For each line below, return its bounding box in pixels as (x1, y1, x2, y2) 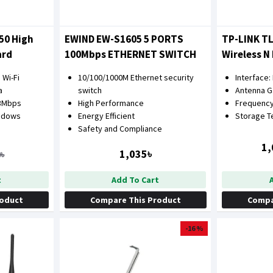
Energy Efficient (77, 110, 135, 121)
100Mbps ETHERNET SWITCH (64, 47, 196, 61)
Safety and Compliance (77, 122, 162, 134)
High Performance (77, 97, 144, 108)
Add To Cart (112, 174, 160, 185)
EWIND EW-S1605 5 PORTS (64, 32, 183, 46)
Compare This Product (90, 194, 181, 205)
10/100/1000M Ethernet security (77, 71, 194, 83)
